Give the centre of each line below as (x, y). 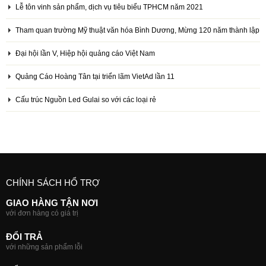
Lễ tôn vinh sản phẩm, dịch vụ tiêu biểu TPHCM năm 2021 (109, 7)
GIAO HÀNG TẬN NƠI (52, 202)
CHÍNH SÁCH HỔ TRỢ (53, 183)
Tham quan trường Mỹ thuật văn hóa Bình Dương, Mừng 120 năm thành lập (137, 30)
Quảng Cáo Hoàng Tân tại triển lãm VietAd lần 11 (95, 76)
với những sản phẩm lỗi (44, 247)
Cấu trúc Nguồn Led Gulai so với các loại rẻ (86, 99)
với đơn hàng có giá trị (42, 213)
